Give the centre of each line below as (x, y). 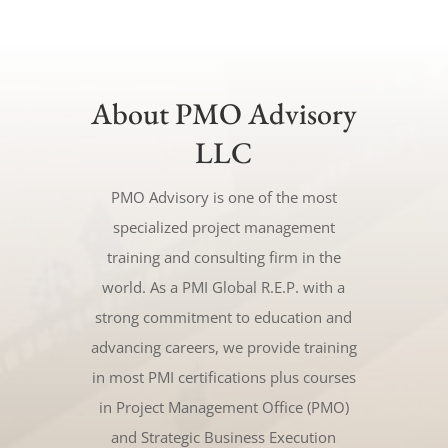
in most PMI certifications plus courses (223, 377)
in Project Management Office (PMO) (223, 407)
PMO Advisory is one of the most (223, 197)
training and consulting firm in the (223, 257)
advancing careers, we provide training (223, 347)
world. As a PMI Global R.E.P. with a (224, 287)
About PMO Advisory (223, 113)
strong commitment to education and (224, 317)
